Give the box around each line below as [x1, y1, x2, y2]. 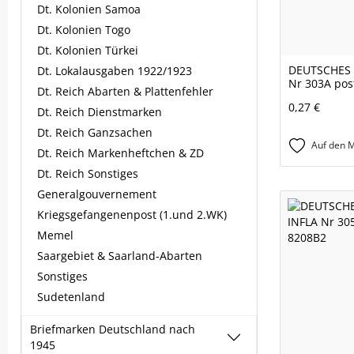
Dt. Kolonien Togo [37, 22, 130, 37]
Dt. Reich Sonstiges [37, 166, 138, 181]
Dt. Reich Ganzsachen [37, 125, 153, 140]
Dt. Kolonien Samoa [37, 2, 141, 17]
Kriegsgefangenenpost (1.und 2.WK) [37, 207, 227, 222]
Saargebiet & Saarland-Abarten [37, 248, 202, 263]
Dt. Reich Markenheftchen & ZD [37, 145, 204, 160]
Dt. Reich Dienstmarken [37, 104, 162, 119]
